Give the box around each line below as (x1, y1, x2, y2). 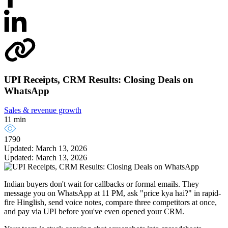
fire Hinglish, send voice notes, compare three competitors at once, (4, 198, 217, 207)
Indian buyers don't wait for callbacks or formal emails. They (4, 180, 199, 189)
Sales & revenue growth (4, 106, 81, 115)
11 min (4, 115, 26, 124)
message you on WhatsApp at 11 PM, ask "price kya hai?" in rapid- (4, 189, 221, 198)
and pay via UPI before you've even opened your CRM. (4, 207, 184, 216)
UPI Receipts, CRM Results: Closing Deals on (4, 74, 193, 85)
